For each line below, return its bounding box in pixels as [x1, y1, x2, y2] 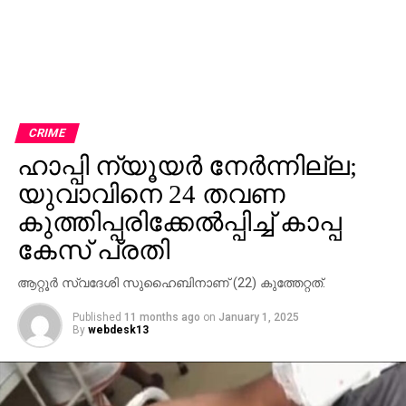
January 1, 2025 [217, 310, 299, 324]
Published [72, 310, 121, 324]
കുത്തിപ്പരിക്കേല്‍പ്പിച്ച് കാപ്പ [16, 207, 342, 237]
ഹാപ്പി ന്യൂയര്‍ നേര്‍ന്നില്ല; [16, 150, 357, 180]
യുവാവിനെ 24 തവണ [16, 179, 285, 208]
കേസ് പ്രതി [16, 235, 169, 265]
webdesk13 [87, 323, 149, 336]
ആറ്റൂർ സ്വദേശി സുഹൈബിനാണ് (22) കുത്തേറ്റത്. [16, 275, 325, 291]
